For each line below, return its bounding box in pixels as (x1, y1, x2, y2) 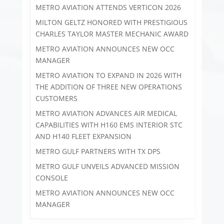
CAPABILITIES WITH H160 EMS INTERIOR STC (35, 120, 182, 130)
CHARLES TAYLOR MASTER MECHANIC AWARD (35, 29, 188, 39)
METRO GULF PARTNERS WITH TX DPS (35, 146, 160, 156)
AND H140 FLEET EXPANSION (35, 131, 131, 141)
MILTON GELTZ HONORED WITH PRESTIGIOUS (35, 17, 187, 27)
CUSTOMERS (35, 93, 77, 103)
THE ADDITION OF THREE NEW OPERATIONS (35, 82, 182, 92)
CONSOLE (35, 173, 68, 183)
